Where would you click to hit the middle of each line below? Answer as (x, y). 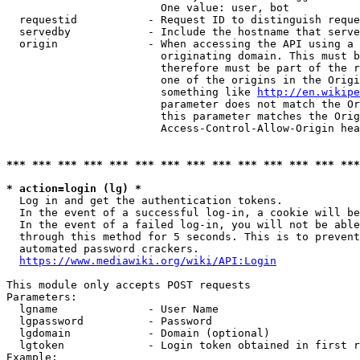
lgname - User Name (112, 309)
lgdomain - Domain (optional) (138, 333)
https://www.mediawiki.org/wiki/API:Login (148, 261)
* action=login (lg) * (74, 188)
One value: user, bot (148, 8)
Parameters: (42, 297)
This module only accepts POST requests (129, 285)
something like (132, 92)
